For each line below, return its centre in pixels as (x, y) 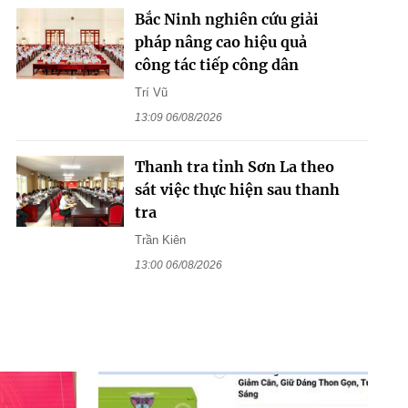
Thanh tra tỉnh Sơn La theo (234, 166)
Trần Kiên (160, 240)
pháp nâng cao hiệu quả (220, 41)
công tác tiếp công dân (216, 64)
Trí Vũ (151, 92)
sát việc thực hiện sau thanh (237, 189)
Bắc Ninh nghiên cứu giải (226, 19)
